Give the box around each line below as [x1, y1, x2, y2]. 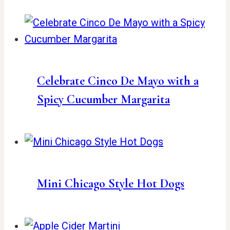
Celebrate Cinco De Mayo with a [37, 73, 199, 89]
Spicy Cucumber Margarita [37, 92, 170, 107]
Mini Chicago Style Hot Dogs [37, 176, 184, 191]
